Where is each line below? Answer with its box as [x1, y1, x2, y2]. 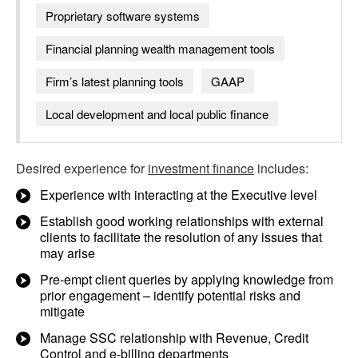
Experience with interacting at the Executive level [40, 185, 317, 204]
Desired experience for [16, 159, 148, 177]
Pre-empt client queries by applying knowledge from [40, 270, 333, 288]
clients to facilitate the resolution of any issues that [40, 228, 322, 246]
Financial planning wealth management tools [46, 40, 275, 57]
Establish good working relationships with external [40, 212, 324, 230]
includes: [254, 159, 308, 177]
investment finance [148, 159, 254, 177]
